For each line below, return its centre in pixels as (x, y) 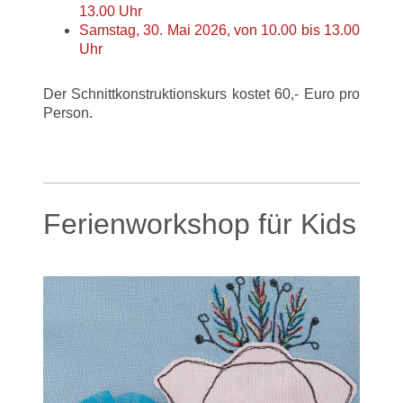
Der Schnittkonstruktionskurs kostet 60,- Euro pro (201, 94)
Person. (68, 112)
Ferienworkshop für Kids (200, 224)
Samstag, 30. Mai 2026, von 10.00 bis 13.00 (219, 31)
